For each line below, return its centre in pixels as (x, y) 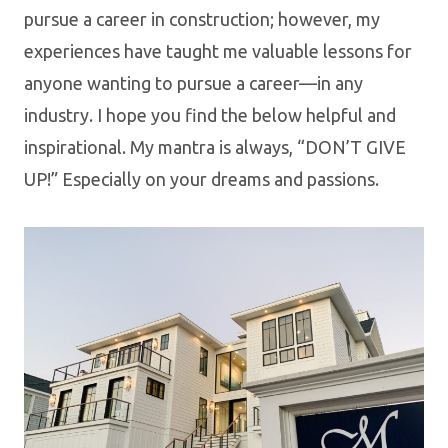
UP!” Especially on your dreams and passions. (201, 179)
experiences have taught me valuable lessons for (218, 51)
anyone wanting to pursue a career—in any (193, 83)
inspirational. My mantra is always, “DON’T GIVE (215, 147)
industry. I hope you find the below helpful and (210, 115)
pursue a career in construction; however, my (202, 19)
